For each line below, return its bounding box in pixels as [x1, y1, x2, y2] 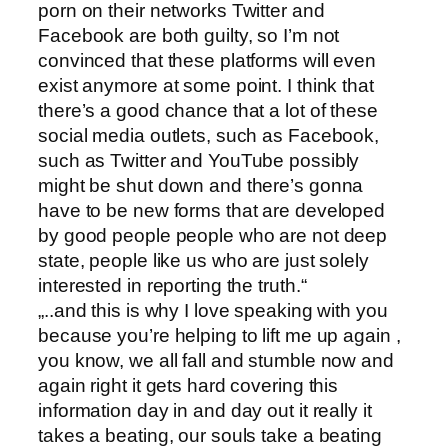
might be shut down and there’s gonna [38, 174, 364, 196]
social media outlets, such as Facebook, [38, 124, 380, 146]
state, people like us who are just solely [38, 249, 369, 271]
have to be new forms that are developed [38, 199, 386, 221]
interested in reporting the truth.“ [38, 274, 307, 296]
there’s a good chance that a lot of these [38, 99, 378, 121]
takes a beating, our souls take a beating [38, 424, 382, 446]
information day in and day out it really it [38, 399, 372, 421]
